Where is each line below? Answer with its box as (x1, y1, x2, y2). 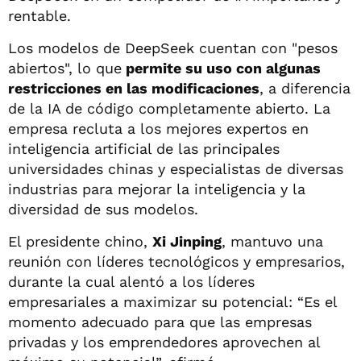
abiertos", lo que (8, 59, 122, 77)
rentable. (8, 6, 71, 24)
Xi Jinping (152, 232, 222, 250)
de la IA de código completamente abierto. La (8, 99, 330, 117)
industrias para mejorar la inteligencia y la (8, 180, 305, 197)
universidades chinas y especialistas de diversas (8, 160, 343, 177)
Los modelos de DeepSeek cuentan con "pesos (8, 39, 338, 56)
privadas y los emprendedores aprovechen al (8, 333, 320, 351)
